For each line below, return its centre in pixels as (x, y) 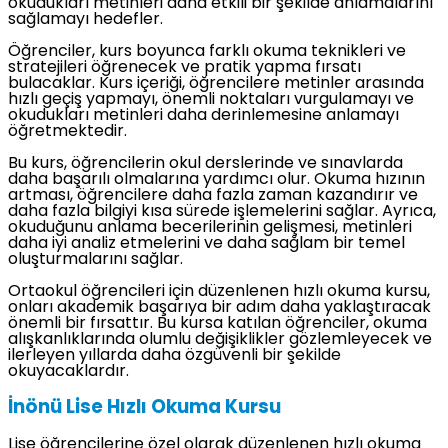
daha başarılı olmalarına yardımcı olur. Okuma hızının (216, 180)
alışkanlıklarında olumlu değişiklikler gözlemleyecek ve (220, 340)
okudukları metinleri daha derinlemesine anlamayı (203, 116)
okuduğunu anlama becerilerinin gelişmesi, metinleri (210, 228)
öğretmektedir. (67, 132)
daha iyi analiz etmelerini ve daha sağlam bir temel (206, 244)
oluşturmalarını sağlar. (95, 260)
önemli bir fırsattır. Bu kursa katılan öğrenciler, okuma (217, 324)
